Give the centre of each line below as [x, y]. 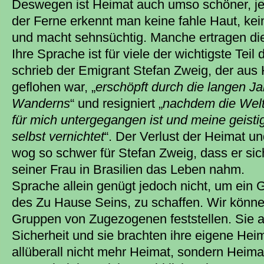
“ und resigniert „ [116, 103]
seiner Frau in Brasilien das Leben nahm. [128, 169]
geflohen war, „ [54, 87]
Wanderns [41, 103]
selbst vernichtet [58, 136]
